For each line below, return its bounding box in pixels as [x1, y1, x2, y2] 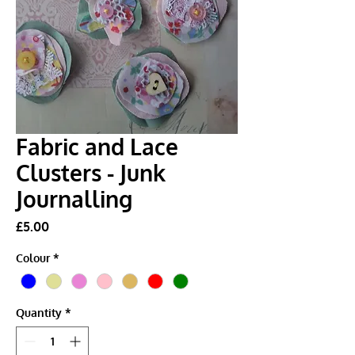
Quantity [16, 305, 62, 319]
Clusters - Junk [16, 158, 166, 187]
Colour [16, 250, 50, 265]
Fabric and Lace [16, 132, 178, 161]
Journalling [16, 184, 132, 213]
